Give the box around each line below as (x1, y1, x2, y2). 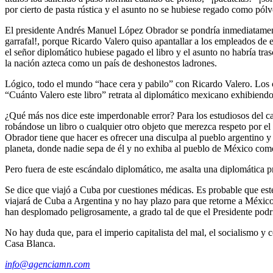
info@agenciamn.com (5, 258, 90, 269)
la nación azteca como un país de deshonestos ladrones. (5, 57, 217, 68)
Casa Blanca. (5, 238, 55, 249)
